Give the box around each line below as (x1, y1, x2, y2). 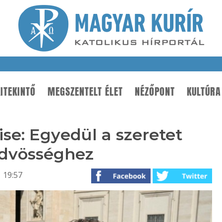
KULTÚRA (187, 84, 221, 99)
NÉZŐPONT (135, 84, 175, 99)
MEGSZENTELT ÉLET (48, 84, 123, 99)
